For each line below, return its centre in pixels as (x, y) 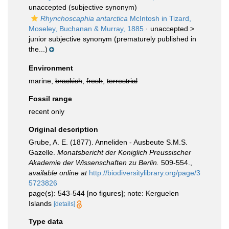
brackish (69, 81)
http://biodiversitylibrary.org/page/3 (145, 173)
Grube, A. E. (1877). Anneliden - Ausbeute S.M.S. (108, 142)
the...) (38, 49)
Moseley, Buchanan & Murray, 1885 (86, 29)
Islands (41, 203)
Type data (46, 221)
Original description (63, 129)
